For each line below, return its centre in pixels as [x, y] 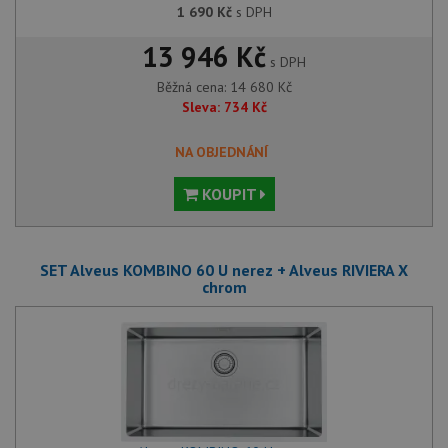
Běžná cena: [193, 86]
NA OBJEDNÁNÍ [221, 151]
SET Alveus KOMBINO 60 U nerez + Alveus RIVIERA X [224, 269]
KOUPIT [228, 193]
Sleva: [200, 106]
